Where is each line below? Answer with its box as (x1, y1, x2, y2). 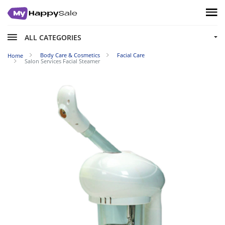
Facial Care (117, 51, 145, 59)
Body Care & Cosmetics (40, 51, 100, 59)
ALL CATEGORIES (25, 32, 81, 42)
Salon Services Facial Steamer (25, 57, 100, 65)
